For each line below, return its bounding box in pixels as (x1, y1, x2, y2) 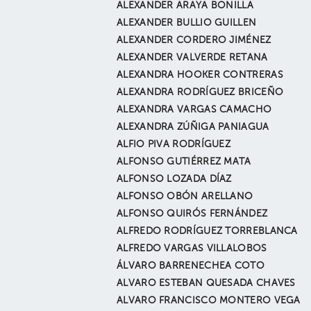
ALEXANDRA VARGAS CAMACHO (117, 105, 272, 115)
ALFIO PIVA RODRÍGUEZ (117, 140, 231, 149)
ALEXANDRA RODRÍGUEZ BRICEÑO (117, 87, 284, 97)
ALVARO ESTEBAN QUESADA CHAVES (117, 278, 296, 288)
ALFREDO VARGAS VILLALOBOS (117, 244, 267, 253)
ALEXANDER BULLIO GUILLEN (117, 18, 257, 28)
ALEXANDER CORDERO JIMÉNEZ (117, 35, 271, 45)
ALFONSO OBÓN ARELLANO (117, 192, 253, 201)
